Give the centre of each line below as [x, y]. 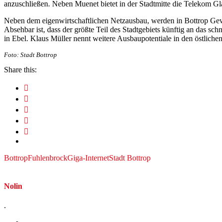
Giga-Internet [88, 158]
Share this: [20, 69]
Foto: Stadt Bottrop [30, 55]
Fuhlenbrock [48, 158]
